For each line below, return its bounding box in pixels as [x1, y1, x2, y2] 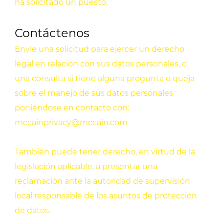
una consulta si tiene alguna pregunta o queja [15, 74, 195, 84]
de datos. [15, 206, 50, 216]
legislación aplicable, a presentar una [15, 162, 157, 172]
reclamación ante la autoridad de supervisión [15, 176, 190, 186]
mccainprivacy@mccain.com [15, 118, 130, 128]
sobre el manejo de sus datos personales [15, 88, 173, 98]
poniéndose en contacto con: [15, 103, 129, 113]
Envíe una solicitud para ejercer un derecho [15, 44, 184, 54]
